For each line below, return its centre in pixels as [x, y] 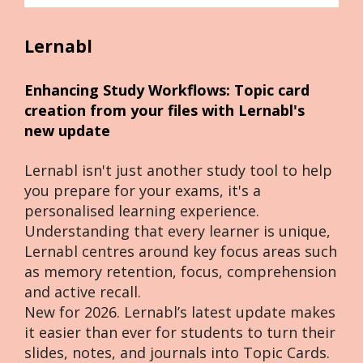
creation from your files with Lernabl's [165, 110]
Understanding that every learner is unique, [178, 231]
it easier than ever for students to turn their [180, 332]
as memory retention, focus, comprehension [181, 271]
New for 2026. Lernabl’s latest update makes [180, 312]
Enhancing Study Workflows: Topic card [167, 90]
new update [68, 130]
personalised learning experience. [142, 210]
